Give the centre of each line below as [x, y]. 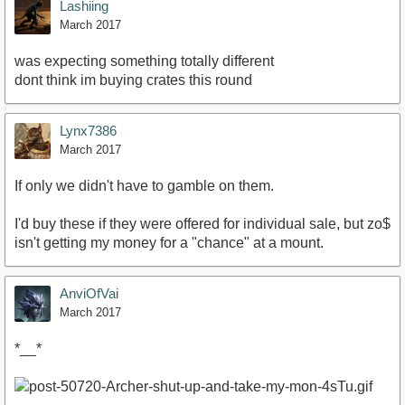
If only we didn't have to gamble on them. [144, 186]
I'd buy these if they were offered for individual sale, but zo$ [202, 224]
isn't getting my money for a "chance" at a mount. [169, 243]
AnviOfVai [89, 294]
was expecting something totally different [144, 61]
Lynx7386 [88, 131]
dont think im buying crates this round [133, 80]
